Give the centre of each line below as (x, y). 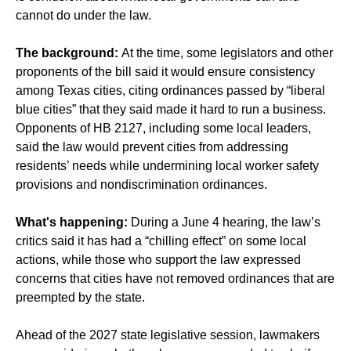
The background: (67, 53)
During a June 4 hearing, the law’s (224, 223)
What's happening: (72, 223)
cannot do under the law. (83, 16)
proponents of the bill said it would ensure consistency (165, 72)
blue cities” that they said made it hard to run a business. (171, 110)
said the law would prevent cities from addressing (152, 147)
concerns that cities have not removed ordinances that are (175, 279)
